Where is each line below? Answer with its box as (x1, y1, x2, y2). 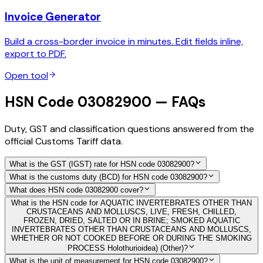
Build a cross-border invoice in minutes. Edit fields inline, (5, 35, 243, 48)
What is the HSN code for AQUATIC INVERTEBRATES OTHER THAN (11, 198, 252, 208)
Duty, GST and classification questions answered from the (5, 123, 254, 136)
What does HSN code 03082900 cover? (9, 186, 143, 195)
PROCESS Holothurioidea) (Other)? (67, 243, 188, 252)
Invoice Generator (5, 9, 101, 24)
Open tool (5, 69, 48, 82)
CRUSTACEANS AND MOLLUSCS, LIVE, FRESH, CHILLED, (26, 207, 237, 217)
